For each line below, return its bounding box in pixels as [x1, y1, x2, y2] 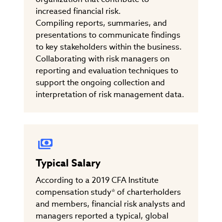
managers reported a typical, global [36, 210, 168, 221]
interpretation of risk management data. [36, 89, 184, 100]
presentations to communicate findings [36, 29, 180, 40]
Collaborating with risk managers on [36, 53, 169, 64]
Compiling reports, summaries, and [36, 17, 167, 28]
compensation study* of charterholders [36, 186, 181, 197]
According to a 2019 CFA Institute [36, 174, 159, 185]
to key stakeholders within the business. [36, 41, 182, 52]
